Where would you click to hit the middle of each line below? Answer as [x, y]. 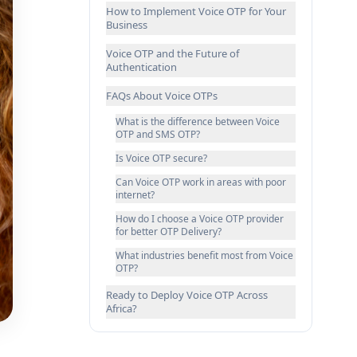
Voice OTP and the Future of [173, 53]
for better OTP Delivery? [169, 231]
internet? [135, 195]
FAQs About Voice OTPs [162, 96]
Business [127, 25]
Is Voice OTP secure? [161, 158]
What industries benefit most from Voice [204, 255]
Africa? [122, 308]
